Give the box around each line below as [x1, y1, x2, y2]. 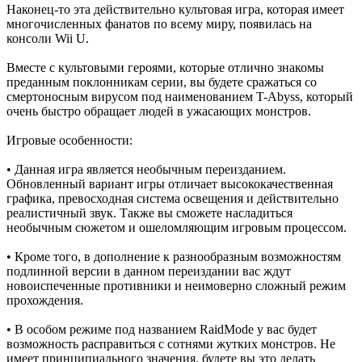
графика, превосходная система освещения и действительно [6, 191, 339, 205]
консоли [6, 31, 55, 45]
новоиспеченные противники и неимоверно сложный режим [6, 278, 346, 293]
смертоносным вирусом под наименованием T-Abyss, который [6, 89, 353, 103]
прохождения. [6, 293, 83, 307]
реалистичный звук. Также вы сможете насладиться [6, 205, 293, 220]
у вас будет [254, 322, 317, 336]
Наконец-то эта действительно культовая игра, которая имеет [6, 2, 344, 16]
